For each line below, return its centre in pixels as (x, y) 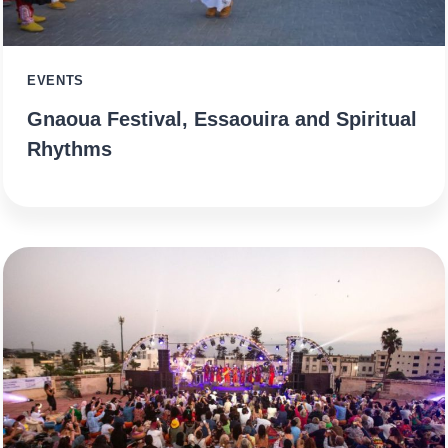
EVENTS (55, 80)
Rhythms (69, 148)
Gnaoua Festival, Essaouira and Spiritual (222, 118)
